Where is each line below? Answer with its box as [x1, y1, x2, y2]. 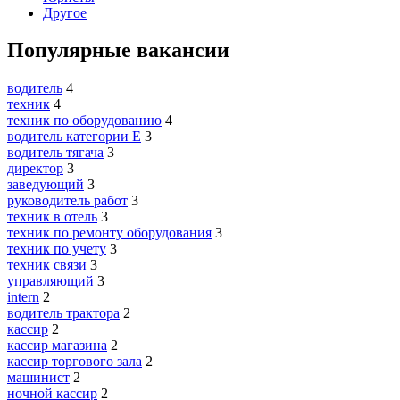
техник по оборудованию [7, 112, 162, 129]
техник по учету [7, 241, 106, 257]
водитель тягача [7, 145, 104, 161]
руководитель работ [7, 193, 128, 209]
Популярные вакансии [7, 38, 229, 62]
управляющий [7, 273, 94, 289]
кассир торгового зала [7, 354, 142, 370]
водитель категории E [7, 129, 141, 145]
